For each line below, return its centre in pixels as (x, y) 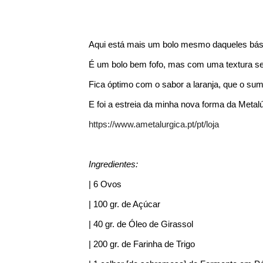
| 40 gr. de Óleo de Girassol (141, 224)
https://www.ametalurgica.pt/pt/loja (154, 124)
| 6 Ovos (105, 184)
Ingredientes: (113, 164)
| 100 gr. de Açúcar (124, 204)
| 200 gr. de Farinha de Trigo (141, 244)
